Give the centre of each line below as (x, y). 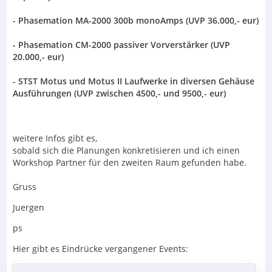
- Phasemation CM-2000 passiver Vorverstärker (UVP (121, 44)
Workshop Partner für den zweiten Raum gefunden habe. (130, 162)
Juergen (29, 207)
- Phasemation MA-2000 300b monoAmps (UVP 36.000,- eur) (136, 20)
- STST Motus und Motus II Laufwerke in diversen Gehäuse (134, 81)
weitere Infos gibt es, (55, 138)
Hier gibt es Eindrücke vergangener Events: (100, 248)
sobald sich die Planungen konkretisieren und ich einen (126, 150)
